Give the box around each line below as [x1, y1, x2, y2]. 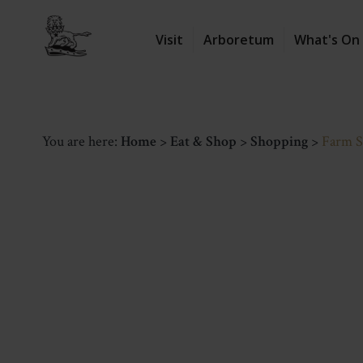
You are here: [42, 132, 121, 151]
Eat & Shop [170, 132, 237, 151]
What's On [294, 31, 360, 49]
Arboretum [203, 31, 274, 49]
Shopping [250, 132, 308, 151]
